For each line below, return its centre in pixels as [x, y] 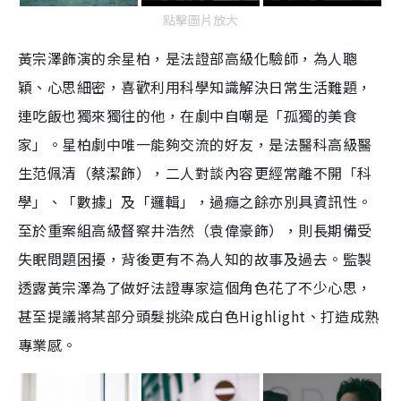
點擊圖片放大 [200, 19]
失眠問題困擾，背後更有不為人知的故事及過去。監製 [195, 258]
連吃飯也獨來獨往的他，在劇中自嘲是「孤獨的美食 [188, 115]
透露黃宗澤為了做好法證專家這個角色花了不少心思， [195, 287]
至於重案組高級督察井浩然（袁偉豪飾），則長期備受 [195, 230]
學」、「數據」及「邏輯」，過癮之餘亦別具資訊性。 [195, 201]
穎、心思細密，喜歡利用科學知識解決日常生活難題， [195, 86]
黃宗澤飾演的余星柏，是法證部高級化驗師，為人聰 [188, 58]
